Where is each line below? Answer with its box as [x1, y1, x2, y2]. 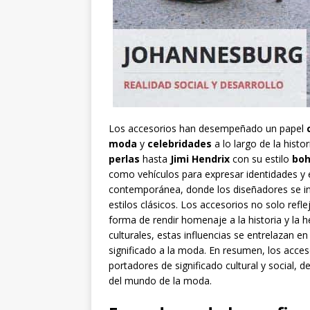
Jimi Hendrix [170, 152, 230, 166]
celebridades [147, 137, 212, 151]
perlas [109, 152, 140, 166]
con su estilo [230, 152, 292, 166]
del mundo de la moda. [109, 274, 212, 288]
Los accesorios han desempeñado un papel [109, 122, 307, 136]
